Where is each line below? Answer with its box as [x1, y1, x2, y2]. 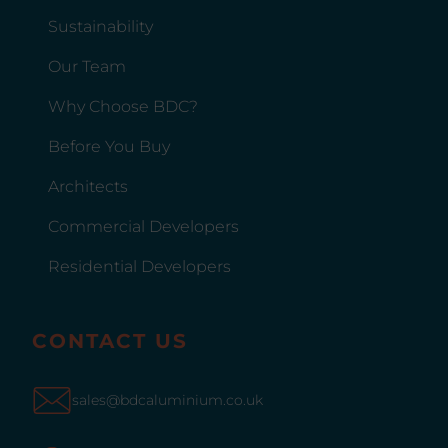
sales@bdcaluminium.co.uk [72, 391, 263, 410]
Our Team [48, 56, 126, 76]
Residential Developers [48, 256, 231, 276]
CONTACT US [32, 328, 188, 353]
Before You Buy [48, 136, 170, 156]
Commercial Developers [48, 216, 239, 236]
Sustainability [48, 16, 153, 36]
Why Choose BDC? [48, 96, 198, 116]
